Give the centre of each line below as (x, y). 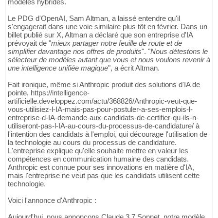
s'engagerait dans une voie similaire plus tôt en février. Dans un (108, 27)
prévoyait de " (29, 43)
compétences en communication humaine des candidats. (98, 159)
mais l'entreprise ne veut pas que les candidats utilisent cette (104, 176)
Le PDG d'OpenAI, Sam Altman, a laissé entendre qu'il (94, 18)
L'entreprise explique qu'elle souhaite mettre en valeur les (98, 151)
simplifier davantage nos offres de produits (75, 52)
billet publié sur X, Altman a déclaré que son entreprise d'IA (100, 35)
